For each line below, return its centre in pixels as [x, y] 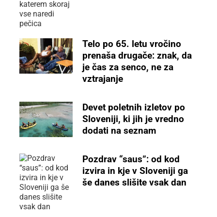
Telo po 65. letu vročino [132, 44]
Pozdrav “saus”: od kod [131, 159]
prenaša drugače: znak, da [137, 55]
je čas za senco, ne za [128, 67]
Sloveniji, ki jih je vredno [133, 119]
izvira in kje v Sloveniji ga [135, 170]
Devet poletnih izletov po [134, 107]
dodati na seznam [119, 130]
